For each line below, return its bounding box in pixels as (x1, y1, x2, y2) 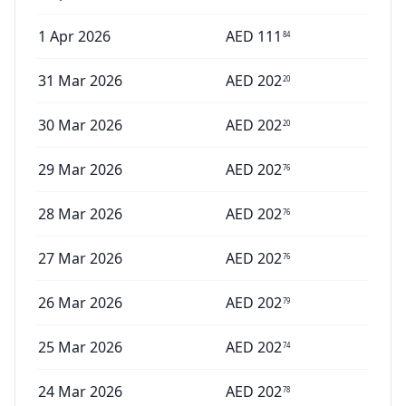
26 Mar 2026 (38, 293, 122, 313)
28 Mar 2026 (38, 204, 122, 224)
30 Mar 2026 (38, 115, 122, 135)
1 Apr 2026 (38, 26, 111, 46)
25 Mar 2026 (38, 337, 122, 357)
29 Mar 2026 (38, 159, 122, 179)
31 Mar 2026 (38, 71, 122, 91)
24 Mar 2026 (38, 382, 122, 401)
